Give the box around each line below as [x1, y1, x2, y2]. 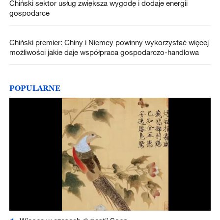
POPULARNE [9, 83, 60, 93]
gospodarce [9, 8, 50, 17]
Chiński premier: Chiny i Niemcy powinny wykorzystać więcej [9, 38, 209, 47]
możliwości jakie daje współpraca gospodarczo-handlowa [9, 48, 199, 57]
